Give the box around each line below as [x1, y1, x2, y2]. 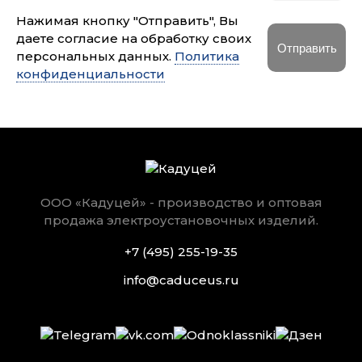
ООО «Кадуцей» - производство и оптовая [40, 195, 322, 210]
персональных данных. [16, 48, 175, 64]
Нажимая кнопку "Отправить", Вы [16, 13, 238, 28]
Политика [175, 48, 239, 64]
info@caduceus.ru [123, 272, 239, 288]
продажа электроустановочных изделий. [44, 213, 318, 228]
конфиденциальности [16, 66, 165, 82]
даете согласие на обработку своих [16, 31, 251, 46]
